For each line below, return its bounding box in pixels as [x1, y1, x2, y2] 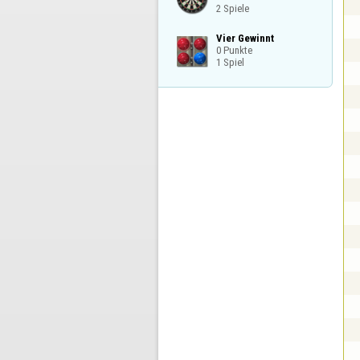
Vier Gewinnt [215, 31, 274, 44]
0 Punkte [215, 43, 252, 56]
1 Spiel [215, 55, 244, 68]
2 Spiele [215, 2, 249, 15]
